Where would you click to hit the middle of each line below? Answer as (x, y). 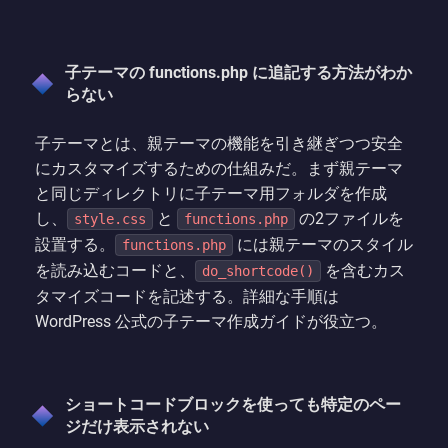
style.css (110, 218)
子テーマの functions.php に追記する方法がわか (238, 72)
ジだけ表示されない (137, 426)
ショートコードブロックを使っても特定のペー (233, 404)
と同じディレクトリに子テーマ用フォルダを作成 (211, 193)
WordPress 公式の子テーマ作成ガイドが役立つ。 (211, 321)
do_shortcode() (258, 270)
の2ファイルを (349, 218)
